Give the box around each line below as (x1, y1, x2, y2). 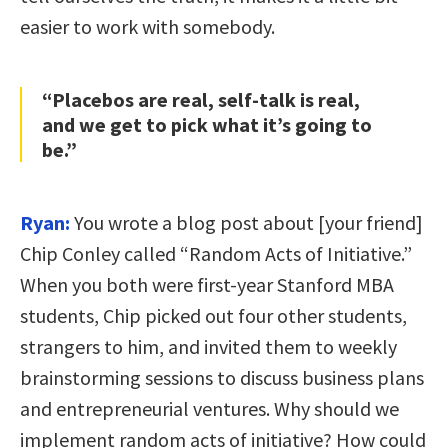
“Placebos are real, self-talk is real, (42, 86, 360, 112)
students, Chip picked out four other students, (20, 302, 407, 328)
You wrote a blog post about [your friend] (70, 209, 423, 235)
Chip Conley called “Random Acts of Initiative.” (20, 240, 412, 266)
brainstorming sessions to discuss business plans (20, 364, 424, 390)
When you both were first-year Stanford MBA (20, 271, 394, 297)
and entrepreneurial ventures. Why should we (20, 395, 399, 421)
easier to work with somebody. (20, 13, 275, 39)
